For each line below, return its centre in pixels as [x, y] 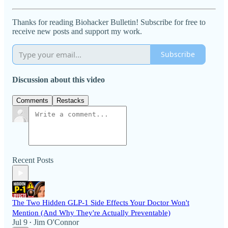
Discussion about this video [59, 80]
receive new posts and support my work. [77, 31]
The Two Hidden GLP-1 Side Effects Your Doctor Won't [101, 203]
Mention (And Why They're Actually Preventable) [91, 213]
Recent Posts [33, 160]
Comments [32, 101]
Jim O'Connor [56, 222]
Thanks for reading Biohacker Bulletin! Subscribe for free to [109, 22]
